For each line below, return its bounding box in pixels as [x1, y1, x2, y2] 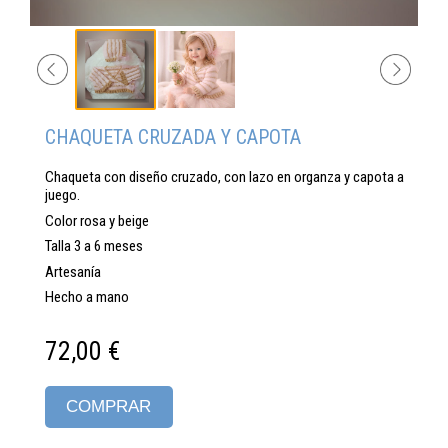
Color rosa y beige [45, 211, 149, 230]
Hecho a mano [45, 288, 129, 307]
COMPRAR [66, 397, 152, 416]
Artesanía [45, 262, 101, 281]
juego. [45, 186, 80, 205]
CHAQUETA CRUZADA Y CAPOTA [45, 124, 301, 149]
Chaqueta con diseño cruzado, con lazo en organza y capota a [45, 168, 404, 187]
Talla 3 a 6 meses [45, 237, 143, 256]
